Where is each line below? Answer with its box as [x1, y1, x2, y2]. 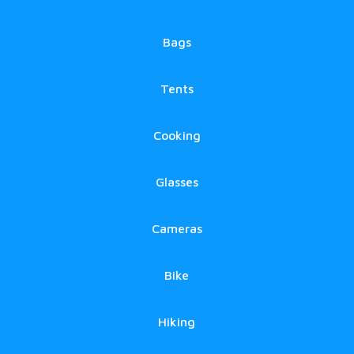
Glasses [155, 175, 198, 189]
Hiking [158, 314, 196, 329]
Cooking [153, 128, 201, 142]
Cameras [151, 221, 202, 235]
